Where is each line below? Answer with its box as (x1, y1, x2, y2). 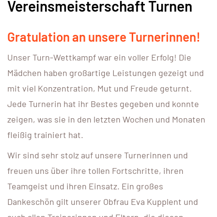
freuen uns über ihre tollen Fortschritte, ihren (7, 165, 184, 176)
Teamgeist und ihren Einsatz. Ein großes (7, 180, 163, 191)
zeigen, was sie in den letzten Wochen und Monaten (7, 113, 205, 124)
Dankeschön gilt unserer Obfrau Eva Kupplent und (7, 196, 198, 207)
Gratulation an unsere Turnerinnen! (7, 29, 201, 44)
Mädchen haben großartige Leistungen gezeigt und (7, 67, 204, 78)
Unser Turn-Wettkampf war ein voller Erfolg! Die (7, 51, 191, 62)
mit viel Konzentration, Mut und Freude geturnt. (7, 82, 192, 93)
